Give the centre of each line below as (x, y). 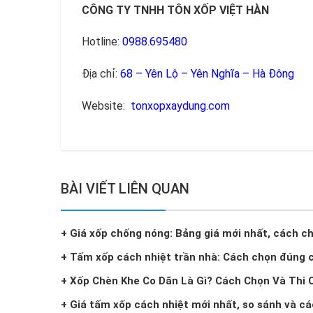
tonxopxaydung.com (180, 106)
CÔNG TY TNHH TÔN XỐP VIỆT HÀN (175, 10)
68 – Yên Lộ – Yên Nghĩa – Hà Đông (207, 74)
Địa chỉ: (101, 74)
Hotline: (102, 42)
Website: (106, 106)
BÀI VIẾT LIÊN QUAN (125, 188)
